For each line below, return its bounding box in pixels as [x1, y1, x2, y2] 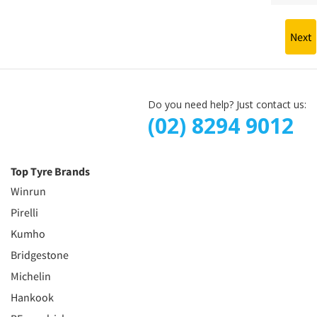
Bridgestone [11, 248, 69, 262]
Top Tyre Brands [11, 164, 90, 178]
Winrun [11, 184, 46, 198]
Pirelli [11, 205, 38, 219]
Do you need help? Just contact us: [148, 98, 306, 111]
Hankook [11, 290, 54, 304]
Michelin [11, 269, 51, 283]
